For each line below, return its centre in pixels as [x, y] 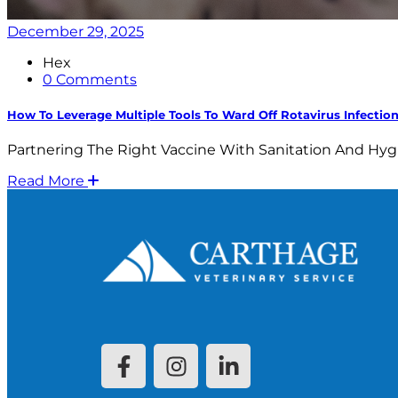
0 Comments [90, 80]
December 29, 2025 [76, 32]
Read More [46, 181]
